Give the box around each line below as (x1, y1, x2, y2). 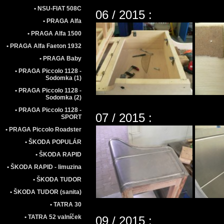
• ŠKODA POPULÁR (25, 138, 81, 145)
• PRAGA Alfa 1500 (27, 30, 81, 37)
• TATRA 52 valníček (24, 213, 81, 220)
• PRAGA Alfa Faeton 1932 (6, 42, 81, 49)
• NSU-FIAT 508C (34, 5, 81, 12)
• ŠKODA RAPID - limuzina (7, 163, 81, 170)
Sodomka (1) (45, 74, 81, 81)
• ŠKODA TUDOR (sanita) (10, 188, 81, 195)
